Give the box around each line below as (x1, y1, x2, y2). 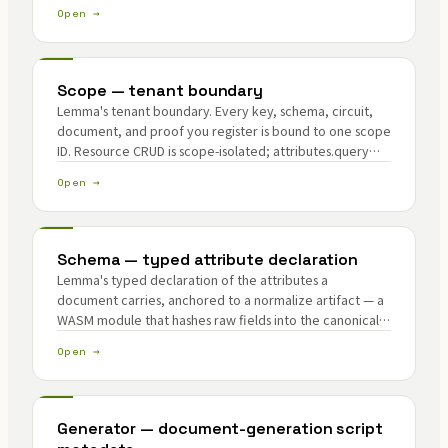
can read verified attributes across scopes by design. (57, 161, 366, 180)
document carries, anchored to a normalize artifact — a (57, 290, 384, 309)
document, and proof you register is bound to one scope (57, 121, 391, 140)
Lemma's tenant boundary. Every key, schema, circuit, (57, 101, 373, 120)
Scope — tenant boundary (57, 80, 264, 101)
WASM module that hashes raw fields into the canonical (57, 310, 379, 329)
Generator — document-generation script (57, 418, 383, 439)
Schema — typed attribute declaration (57, 249, 359, 270)
